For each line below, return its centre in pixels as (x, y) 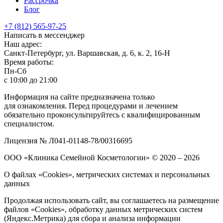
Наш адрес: (23, 44)
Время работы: (29, 62)
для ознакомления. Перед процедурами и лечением (91, 106)
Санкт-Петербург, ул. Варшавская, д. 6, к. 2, (79, 53)
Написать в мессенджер (44, 35)
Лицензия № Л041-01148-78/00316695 (68, 141)
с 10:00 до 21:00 (31, 80)
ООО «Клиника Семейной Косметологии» (78, 158)
